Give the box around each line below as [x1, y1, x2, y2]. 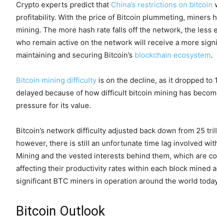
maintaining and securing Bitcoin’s [16, 50, 135, 60]
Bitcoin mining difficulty [16, 76, 96, 85]
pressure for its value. [16, 101, 91, 110]
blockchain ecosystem [135, 50, 211, 60]
